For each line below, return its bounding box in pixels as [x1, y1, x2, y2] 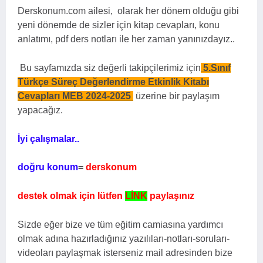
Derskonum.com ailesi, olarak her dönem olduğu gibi [18, 6, 239, 16]
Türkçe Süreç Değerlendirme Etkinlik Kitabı [18, 77, 209, 87]
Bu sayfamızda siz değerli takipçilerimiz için [18, 63, 201, 73]
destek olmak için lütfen [18, 191, 125, 201]
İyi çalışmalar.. [18, 134, 79, 144]
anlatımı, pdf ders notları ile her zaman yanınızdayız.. [18, 34, 235, 44]
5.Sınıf [203, 63, 231, 73]
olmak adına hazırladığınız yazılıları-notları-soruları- [18, 234, 230, 244]
